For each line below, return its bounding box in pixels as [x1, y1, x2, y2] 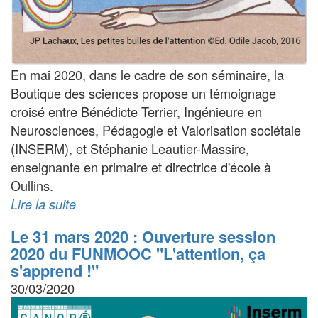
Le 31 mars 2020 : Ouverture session [11, 224, 275, 248]
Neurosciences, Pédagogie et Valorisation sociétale [11, 120, 301, 139]
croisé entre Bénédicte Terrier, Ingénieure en [11, 102, 262, 121]
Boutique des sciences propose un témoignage [11, 83, 276, 102]
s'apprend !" [11, 258, 99, 282]
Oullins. [11, 175, 53, 194]
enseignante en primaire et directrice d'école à [11, 157, 271, 176]
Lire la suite [11, 194, 76, 213]
